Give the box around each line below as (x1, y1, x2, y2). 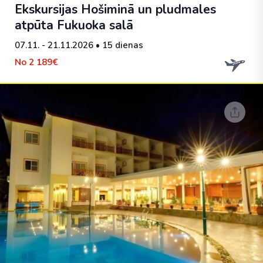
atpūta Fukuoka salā (15, 17, 133, 33)
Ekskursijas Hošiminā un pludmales (15, 1, 216, 18)
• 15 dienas (93, 39, 143, 51)
